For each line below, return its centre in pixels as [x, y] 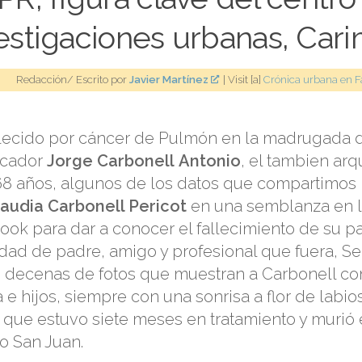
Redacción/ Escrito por [72, 79]
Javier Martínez [168, 79]
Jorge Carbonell [111, 160]
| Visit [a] [241, 79]
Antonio [210, 160]
